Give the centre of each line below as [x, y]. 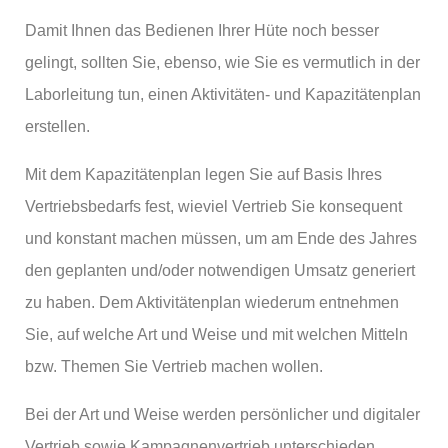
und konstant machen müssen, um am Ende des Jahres [221, 238]
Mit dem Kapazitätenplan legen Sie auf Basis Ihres [203, 174]
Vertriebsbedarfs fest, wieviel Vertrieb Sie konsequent [213, 206]
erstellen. [57, 126]
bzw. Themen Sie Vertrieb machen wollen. [174, 366]
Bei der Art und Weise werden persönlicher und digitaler [222, 414]
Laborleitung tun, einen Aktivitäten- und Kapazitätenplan [223, 94]
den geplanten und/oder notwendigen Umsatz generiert [220, 270]
